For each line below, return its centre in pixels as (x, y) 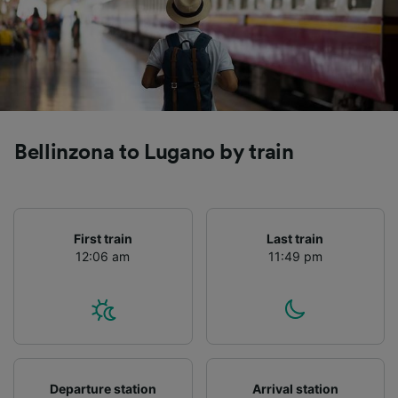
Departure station (103, 388)
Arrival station (295, 388)
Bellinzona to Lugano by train (154, 152)
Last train (295, 238)
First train (103, 238)
